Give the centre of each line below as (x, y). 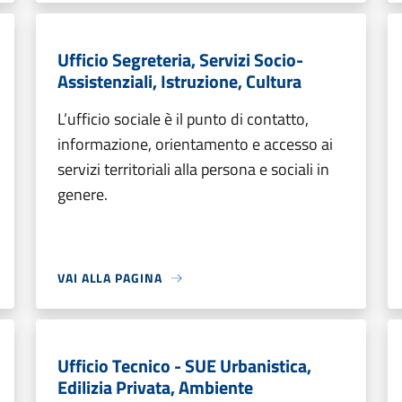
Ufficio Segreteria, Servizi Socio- (180, 60)
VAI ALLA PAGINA (110, 278)
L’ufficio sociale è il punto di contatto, (183, 119)
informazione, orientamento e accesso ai (195, 144)
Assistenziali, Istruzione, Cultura (179, 81)
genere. (83, 194)
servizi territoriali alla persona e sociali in (193, 169)
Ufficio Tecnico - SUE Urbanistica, (184, 366)
